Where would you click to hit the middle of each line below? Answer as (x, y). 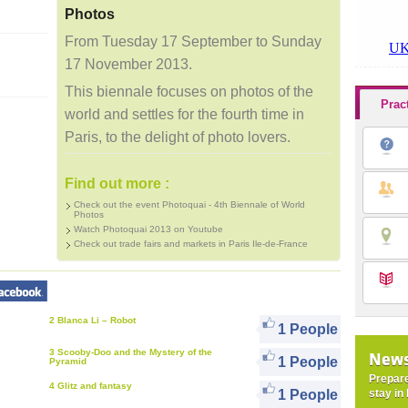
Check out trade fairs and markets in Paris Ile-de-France (191, 244)
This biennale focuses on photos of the (189, 92)
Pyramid (68, 361)
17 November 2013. (128, 64)
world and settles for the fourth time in (184, 114)
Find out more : (117, 184)
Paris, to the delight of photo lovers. (178, 137)
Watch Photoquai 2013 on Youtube (148, 229)
